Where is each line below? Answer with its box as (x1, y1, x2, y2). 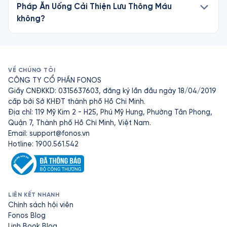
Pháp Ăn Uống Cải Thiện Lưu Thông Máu (17, 2, 172, 11)
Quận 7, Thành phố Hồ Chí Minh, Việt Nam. (8, 119, 151, 127)
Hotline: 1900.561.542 (8, 140, 79, 148)
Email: (8, 130, 29, 137)
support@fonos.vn (29, 130, 90, 137)
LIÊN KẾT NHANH (8, 192, 60, 198)
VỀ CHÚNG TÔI (8, 67, 56, 73)
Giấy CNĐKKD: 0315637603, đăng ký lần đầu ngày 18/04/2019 (8, 87, 216, 95)
